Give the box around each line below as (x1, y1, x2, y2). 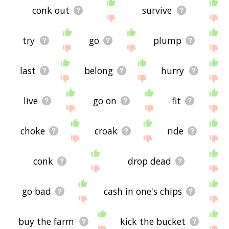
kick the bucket (120, 215, 186, 227)
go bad (22, 185, 52, 197)
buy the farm (18, 215, 75, 227)
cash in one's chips (104, 185, 182, 197)
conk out (32, 4, 70, 16)
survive (142, 4, 172, 16)
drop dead (127, 154, 171, 167)
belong (84, 64, 113, 77)
